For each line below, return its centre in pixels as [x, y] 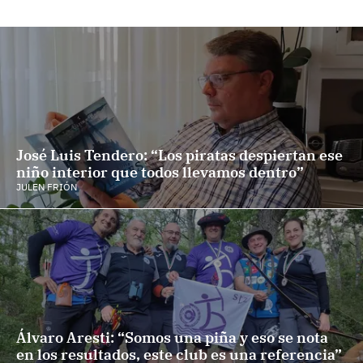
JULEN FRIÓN [47, 186]
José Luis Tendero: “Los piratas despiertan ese [179, 156]
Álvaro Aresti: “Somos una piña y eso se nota [172, 338]
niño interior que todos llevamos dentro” [160, 173]
